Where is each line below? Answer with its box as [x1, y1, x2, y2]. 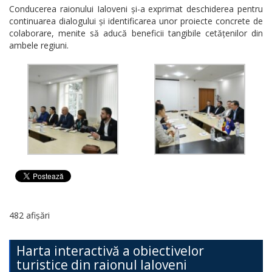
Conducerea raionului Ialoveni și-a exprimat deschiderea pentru [9, 2, 263, 15]
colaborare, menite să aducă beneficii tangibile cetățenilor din [9, 27, 263, 39]
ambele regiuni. [9, 39, 69, 51]
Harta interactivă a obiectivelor [16, 242, 204, 259]
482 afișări [9, 209, 50, 221]
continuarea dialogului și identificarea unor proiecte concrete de [9, 15, 263, 27]
